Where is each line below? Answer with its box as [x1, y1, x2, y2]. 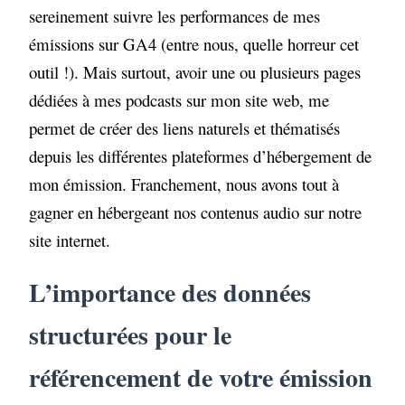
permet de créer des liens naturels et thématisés [29, 117, 341, 140]
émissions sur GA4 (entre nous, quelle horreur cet [29, 33, 360, 56]
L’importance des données [29, 273, 312, 311]
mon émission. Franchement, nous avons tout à [29, 173, 340, 196]
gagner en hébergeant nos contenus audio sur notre [29, 201, 363, 224]
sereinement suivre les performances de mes [29, 5, 321, 28]
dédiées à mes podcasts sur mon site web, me [29, 89, 330, 112]
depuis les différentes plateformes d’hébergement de [29, 145, 372, 168]
